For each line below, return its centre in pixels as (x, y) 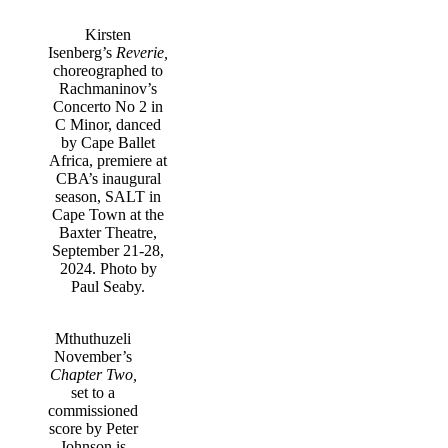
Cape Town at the (108, 214)
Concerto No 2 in (108, 106)
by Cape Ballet (108, 142)
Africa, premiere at (108, 160)
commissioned (93, 410)
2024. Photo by (108, 268)
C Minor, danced (108, 124)
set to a (93, 392)
